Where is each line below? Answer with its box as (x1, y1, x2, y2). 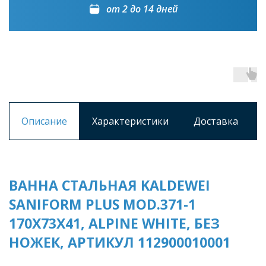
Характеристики (92, 115, 169, 128)
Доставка (194, 115, 238, 128)
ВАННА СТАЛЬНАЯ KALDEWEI (9, 176, 210, 195)
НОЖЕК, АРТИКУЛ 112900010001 (9, 233, 230, 252)
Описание (21, 115, 67, 128)
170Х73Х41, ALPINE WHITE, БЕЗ (9, 214, 220, 233)
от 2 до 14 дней (106, 2, 178, 16)
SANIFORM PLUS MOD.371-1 (9, 195, 196, 214)
